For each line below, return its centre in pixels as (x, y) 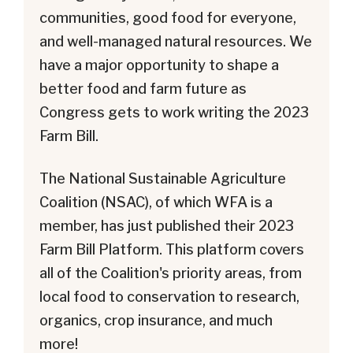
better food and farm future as (143, 89)
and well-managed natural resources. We (176, 42)
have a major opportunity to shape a (159, 65)
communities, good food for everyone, (168, 18)
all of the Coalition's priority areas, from (171, 273)
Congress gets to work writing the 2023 (174, 113)
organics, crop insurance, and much (156, 321)
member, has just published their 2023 (167, 226)
